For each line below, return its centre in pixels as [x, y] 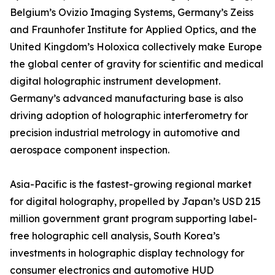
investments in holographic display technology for [127, 253]
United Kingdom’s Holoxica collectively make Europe [136, 47]
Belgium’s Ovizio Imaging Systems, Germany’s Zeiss [132, 13]
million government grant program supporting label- [134, 219]
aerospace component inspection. [90, 150]
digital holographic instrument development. [115, 81]
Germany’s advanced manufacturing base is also [126, 99]
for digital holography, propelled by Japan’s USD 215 [135, 202]
